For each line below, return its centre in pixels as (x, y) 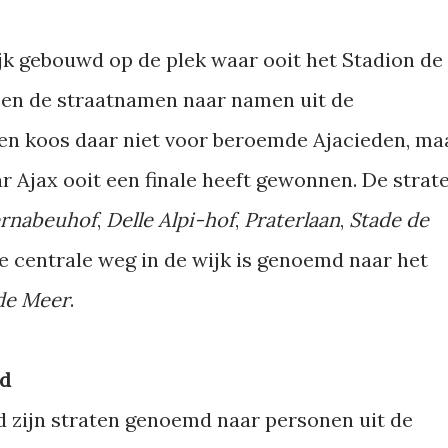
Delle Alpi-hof (170, 219)
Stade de (389, 219)
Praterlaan (292, 219)
